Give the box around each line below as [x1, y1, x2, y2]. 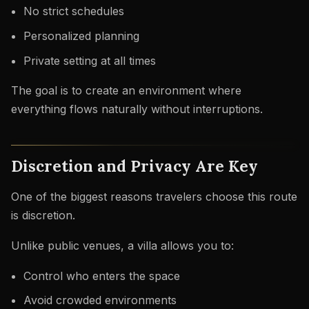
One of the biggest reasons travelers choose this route [11, 190, 297, 203]
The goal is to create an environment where [11, 83, 241, 98]
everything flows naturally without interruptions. [11, 102, 263, 117]
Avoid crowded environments [23, 293, 177, 308]
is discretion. [11, 208, 75, 222]
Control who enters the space [23, 268, 180, 283]
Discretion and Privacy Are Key [11, 156, 258, 177]
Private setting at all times [23, 53, 156, 68]
